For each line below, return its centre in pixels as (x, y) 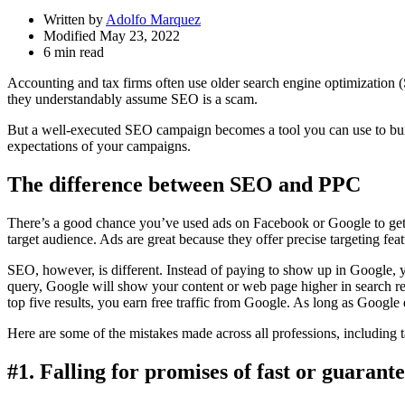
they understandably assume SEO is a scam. (132, 99)
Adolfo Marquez (153, 20)
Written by (75, 20)
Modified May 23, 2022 (112, 36)
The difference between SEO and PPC (184, 185)
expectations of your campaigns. (99, 146)
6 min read (74, 52)
